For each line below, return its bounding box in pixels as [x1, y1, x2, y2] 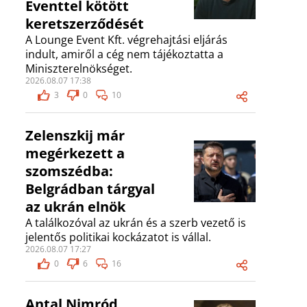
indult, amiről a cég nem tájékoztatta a [25, 47, 223, 62]
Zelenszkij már [25, 126, 125, 145]
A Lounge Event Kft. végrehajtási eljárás [25, 32, 228, 48]
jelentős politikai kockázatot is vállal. [25, 230, 211, 245]
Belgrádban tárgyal [25, 180, 155, 199]
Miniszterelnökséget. [25, 61, 132, 77]
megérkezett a [25, 144, 125, 163]
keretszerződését [25, 14, 144, 34]
